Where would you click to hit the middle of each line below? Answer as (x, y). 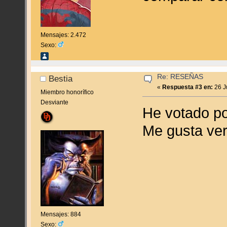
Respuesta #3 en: (188, 87)
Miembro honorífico (67, 92)
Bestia (61, 79)
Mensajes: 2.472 (63, 35)
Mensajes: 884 (61, 215)
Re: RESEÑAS (180, 77)
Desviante (54, 102)
